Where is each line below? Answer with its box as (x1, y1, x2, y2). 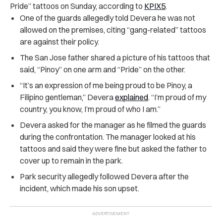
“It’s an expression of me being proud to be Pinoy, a (20, 80, 192, 90)
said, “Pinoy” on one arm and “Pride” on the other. (20, 64, 185, 74)
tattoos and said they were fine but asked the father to (20, 143, 207, 154)
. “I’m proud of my (148, 92, 206, 102)
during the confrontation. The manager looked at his (20, 131, 196, 142)
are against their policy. (20, 36, 99, 47)
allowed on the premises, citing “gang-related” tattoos (20, 24, 206, 35)
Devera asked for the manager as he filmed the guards (20, 119, 206, 130)
